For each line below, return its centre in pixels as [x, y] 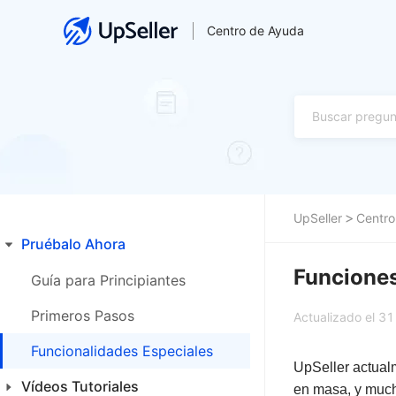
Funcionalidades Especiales [122, 351]
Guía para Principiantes [108, 280]
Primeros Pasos [83, 316]
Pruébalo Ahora [73, 244]
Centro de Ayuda [255, 30]
